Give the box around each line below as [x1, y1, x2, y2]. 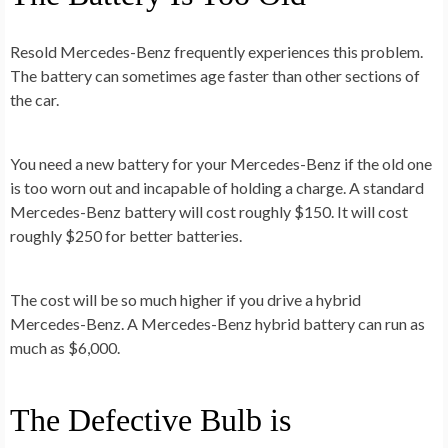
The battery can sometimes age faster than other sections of [10, 65, 420, 85]
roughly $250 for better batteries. [10, 225, 242, 245]
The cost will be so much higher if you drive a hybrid [10, 289, 361, 309]
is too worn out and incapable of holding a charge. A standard [10, 177, 424, 197]
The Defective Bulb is [10, 401, 291, 438]
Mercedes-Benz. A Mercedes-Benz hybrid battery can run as [10, 313, 425, 333]
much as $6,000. [10, 337, 120, 357]
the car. [10, 89, 59, 109]
